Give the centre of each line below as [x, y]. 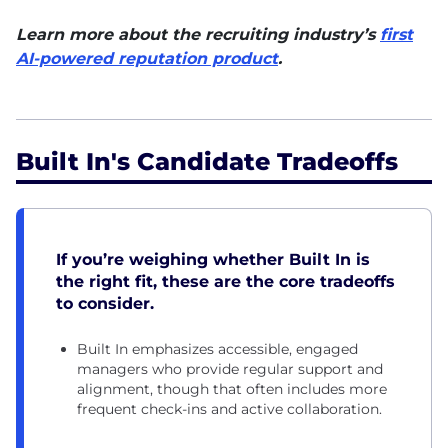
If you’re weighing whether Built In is [213, 260]
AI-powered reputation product [147, 59]
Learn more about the [110, 35]
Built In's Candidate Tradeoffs [207, 162]
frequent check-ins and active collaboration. [229, 409]
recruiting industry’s [292, 35]
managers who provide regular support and [230, 369]
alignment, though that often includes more [232, 389]
